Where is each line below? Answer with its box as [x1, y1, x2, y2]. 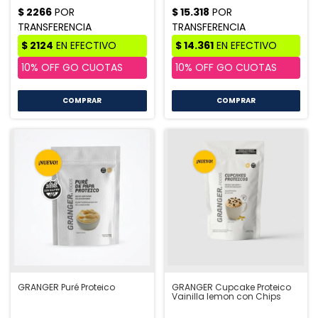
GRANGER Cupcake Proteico [171, 280, 291, 293]
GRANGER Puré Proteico [18, 280, 115, 293]
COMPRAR [62, 95, 102, 106]
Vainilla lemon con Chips [171, 290, 281, 302]
